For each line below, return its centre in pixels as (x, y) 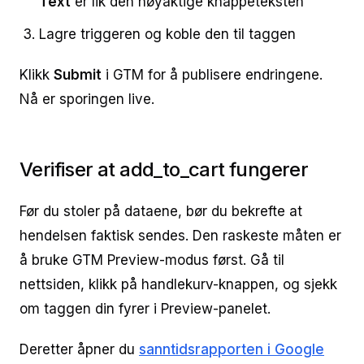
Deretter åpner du (79, 349)
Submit (78, 75)
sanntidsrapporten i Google (232, 349)
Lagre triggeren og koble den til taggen (167, 34)
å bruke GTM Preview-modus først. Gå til (152, 260)
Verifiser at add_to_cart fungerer (164, 169)
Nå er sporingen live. (87, 99)
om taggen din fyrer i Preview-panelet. (145, 309)
